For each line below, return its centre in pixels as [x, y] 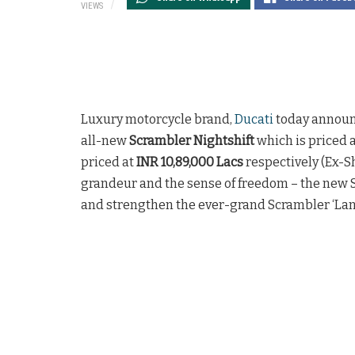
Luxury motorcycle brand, [158, 120]
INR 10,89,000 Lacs [190, 162]
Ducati [254, 120]
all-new [105, 141]
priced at [109, 162]
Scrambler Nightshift [192, 141]
